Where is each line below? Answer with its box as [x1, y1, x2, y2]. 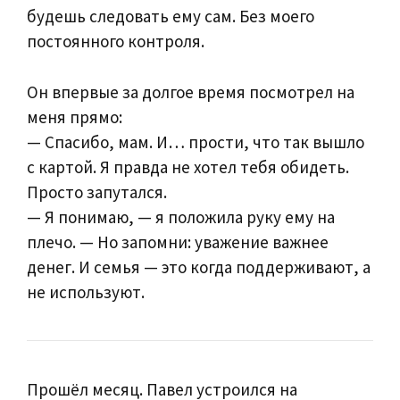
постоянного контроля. [27, 30, 204, 53]
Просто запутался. [27, 180, 167, 203]
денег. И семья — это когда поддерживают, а [27, 255, 371, 278]
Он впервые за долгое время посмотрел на [27, 80, 354, 103]
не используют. [27, 280, 145, 303]
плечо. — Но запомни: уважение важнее [27, 230, 329, 253]
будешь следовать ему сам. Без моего [27, 5, 314, 28]
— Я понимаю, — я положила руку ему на [27, 205, 335, 228]
